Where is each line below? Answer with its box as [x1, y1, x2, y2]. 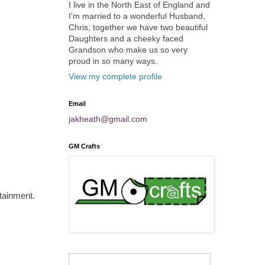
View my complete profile [69, 72, 162, 81]
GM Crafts [69, 143, 100, 150]
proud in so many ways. [69, 56, 157, 66]
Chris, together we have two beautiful [69, 22, 208, 32]
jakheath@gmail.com [69, 114, 147, 124]
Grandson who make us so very [69, 45, 188, 54]
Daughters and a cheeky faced [69, 34, 183, 43]
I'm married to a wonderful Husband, [69, 11, 205, 21]
